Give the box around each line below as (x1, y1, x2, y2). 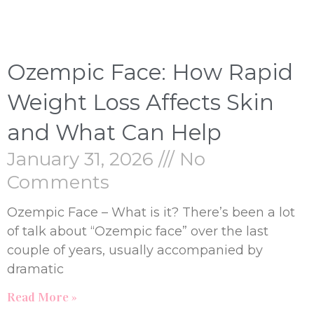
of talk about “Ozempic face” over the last (7, 223, 268, 239)
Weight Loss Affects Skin (7, 88, 274, 116)
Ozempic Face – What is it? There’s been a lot (7, 204, 295, 220)
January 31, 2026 (7, 147, 158, 170)
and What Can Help (7, 118, 221, 146)
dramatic (7, 261, 64, 277)
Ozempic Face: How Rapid (7, 58, 293, 86)
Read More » (7, 289, 77, 305)
